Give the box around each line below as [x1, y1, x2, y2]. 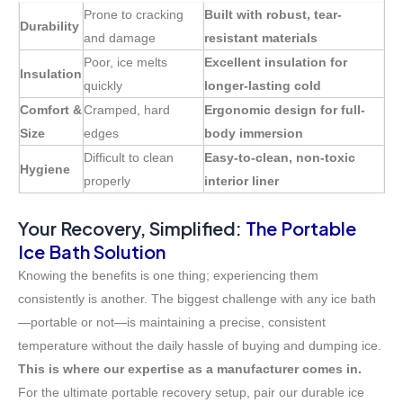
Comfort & [20, 103, 82, 118]
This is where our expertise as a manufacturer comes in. [18, 362, 362, 377]
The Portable [246, 217, 356, 240]
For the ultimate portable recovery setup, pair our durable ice [18, 385, 364, 400]
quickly [84, 78, 122, 94]
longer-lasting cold [204, 78, 321, 94]
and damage [84, 31, 156, 46]
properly [84, 174, 130, 189]
